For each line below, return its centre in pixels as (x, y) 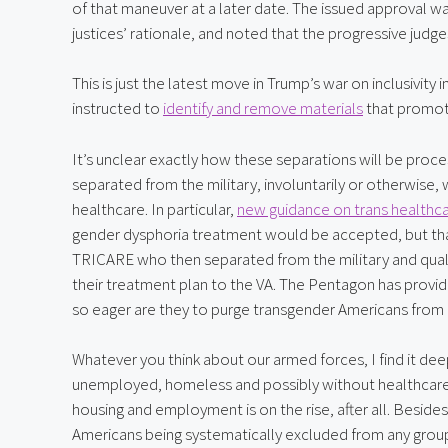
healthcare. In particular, (154, 208)
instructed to (117, 108)
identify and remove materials (263, 108)
